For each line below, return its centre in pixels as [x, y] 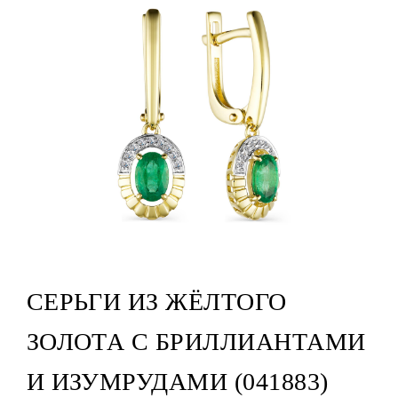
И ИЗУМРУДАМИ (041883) [177, 382]
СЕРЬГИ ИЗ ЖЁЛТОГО [156, 302]
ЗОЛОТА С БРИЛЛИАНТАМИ [196, 342]
